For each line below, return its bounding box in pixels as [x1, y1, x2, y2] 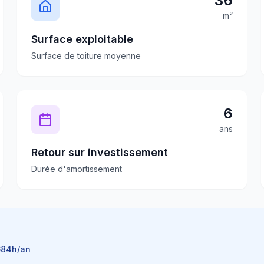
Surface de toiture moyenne [31, 51, 141, 61]
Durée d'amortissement [31, 164, 123, 174]
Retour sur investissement [31, 146, 169, 159]
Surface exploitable [31, 33, 134, 45]
